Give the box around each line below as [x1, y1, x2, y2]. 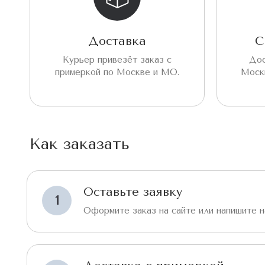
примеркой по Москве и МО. [55, 66, 179, 77]
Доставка [88, 34, 146, 48]
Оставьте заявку [83, 185, 182, 199]
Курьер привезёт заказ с [63, 54, 172, 65]
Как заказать [30, 134, 130, 153]
